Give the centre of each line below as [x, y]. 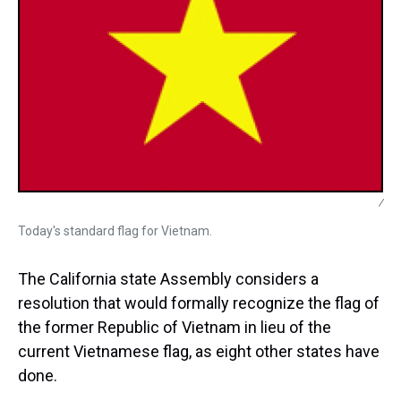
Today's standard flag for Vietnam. [115, 231]
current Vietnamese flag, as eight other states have [199, 351]
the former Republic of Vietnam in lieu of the [175, 327]
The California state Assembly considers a [168, 279]
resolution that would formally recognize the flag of [199, 303]
